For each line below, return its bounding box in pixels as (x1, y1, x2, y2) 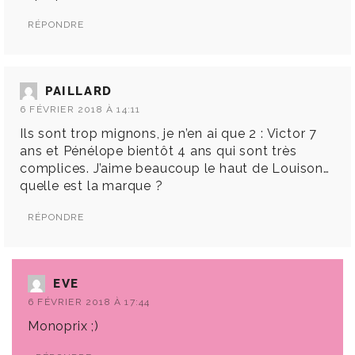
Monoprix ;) (28, 319, 99, 334)
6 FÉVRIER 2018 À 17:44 (28, 296, 151, 308)
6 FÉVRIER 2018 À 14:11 (20, 104, 141, 116)
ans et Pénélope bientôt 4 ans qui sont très (20, 143, 297, 159)
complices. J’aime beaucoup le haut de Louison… (20, 161, 330, 177)
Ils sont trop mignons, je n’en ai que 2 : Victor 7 (20, 126, 317, 142)
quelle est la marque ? (20, 178, 163, 194)
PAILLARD (45, 84, 113, 99)
